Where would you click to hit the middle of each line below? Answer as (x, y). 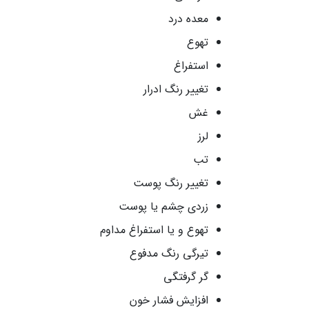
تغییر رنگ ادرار (176, 89)
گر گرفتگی (186, 277)
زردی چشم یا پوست (163, 207)
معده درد (188, 19)
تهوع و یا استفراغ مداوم (154, 230)
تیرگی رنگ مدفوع (169, 253)
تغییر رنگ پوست (171, 183)
